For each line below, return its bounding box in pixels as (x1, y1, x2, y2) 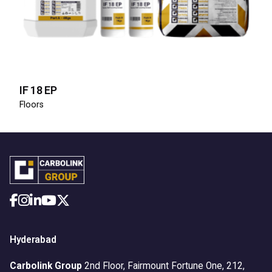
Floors (19, 100, 44, 110)
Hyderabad (10, 234, 56, 245)
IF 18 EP (19, 84, 57, 97)
